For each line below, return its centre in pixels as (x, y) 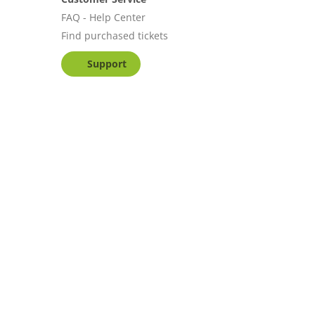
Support (107, 64)
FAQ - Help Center (103, 17)
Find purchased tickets (114, 36)
